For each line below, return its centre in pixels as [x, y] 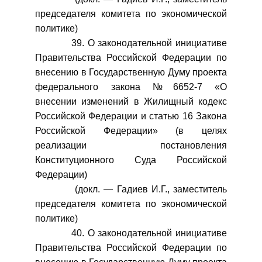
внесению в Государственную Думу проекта [131, 72]
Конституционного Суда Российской [131, 160]
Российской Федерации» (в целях [131, 131]
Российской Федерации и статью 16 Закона [131, 116]
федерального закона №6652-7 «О [131, 87]
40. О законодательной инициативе [131, 233]
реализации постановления [131, 145]
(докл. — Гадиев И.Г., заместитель [131, 189]
